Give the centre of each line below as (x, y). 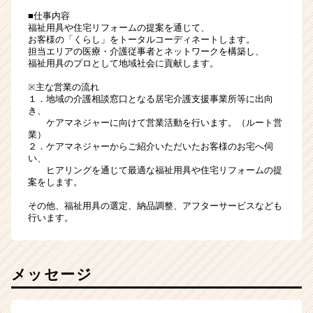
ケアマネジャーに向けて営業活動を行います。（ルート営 (155, 123)
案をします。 (55, 182)
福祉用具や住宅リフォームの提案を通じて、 (119, 28)
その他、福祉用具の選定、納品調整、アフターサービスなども (155, 206)
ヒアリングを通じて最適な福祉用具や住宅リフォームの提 (155, 170)
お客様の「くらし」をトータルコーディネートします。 (141, 40)
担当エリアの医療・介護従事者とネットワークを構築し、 (146, 52)
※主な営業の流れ (64, 87)
